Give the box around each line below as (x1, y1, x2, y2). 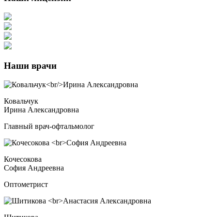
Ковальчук (4, 96, 38, 105)
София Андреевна (4, 163, 64, 172)
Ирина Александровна (4, 105, 79, 114)
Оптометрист (4, 180, 48, 188)
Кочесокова (4, 155, 42, 163)
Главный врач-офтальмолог (4, 122, 94, 130)
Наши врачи (4, 60, 57, 71)
